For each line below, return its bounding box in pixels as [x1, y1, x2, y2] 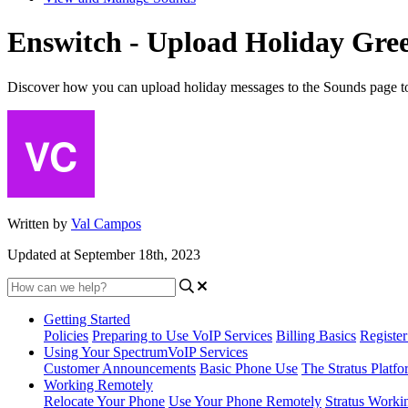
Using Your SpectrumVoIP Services [44, 343, 248, 360]
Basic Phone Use [199, 360, 298, 376]
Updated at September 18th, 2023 [7, 246, 200, 262]
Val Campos [71, 215, 141, 231]
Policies [44, 327, 88, 343]
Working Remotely [44, 376, 153, 393]
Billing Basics [276, 327, 356, 343]
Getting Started [44, 311, 130, 327]
